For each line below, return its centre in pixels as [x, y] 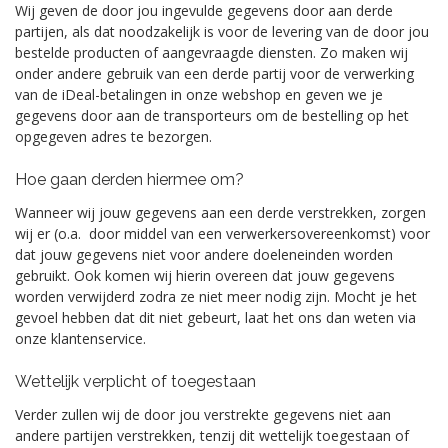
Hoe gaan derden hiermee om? [129, 179]
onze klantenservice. [80, 338]
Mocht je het [375, 296]
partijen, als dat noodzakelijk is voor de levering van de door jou [222, 31]
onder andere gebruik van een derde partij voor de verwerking [214, 73]
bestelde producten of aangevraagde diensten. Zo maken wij [211, 52]
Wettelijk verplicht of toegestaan [135, 381]
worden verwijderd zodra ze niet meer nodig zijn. [174, 296]
